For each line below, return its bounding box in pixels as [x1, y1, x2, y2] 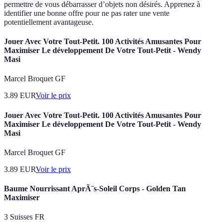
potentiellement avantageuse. [4, 17, 94, 26]
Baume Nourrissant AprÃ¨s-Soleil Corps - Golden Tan [4, 184, 186, 193]
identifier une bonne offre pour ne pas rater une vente [4, 8, 169, 17]
